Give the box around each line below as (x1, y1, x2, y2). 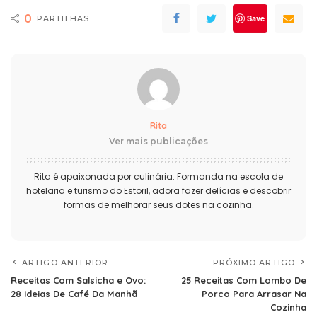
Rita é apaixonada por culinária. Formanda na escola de (34, 171, 283, 183)
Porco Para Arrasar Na (202, 288, 306, 300)
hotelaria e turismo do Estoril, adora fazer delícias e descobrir (26, 185, 291, 197)
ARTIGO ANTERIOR (22, 258, 109, 268)
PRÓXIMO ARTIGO (212, 258, 295, 268)
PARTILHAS (37, 13, 89, 24)
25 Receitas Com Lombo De (181, 275, 306, 287)
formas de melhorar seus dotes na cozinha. (63, 199, 254, 212)
